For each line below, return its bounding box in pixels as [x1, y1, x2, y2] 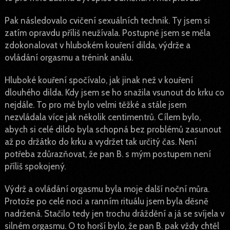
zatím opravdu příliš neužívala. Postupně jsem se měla [4, 28, 210, 38]
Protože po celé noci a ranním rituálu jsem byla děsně [4, 196, 208, 206]
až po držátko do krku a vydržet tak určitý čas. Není [4, 137, 197, 147]
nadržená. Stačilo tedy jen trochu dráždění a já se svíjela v [4, 208, 224, 219]
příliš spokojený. [4, 161, 66, 171]
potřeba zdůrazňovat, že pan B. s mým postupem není [4, 149, 211, 159]
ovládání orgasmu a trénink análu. [4, 52, 133, 63]
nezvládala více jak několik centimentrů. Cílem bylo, [4, 112, 201, 122]
